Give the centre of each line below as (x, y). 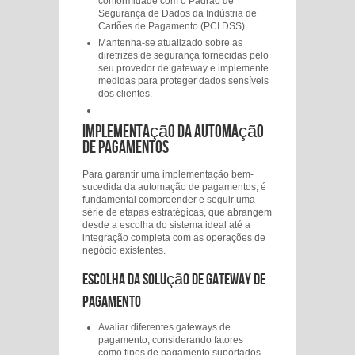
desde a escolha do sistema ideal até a (166, 225)
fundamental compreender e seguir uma (169, 200)
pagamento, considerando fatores (171, 340)
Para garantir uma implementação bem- (168, 174)
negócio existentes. (124, 250)
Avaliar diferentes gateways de (164, 327)
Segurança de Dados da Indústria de (177, 13)
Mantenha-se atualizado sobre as (170, 43)
